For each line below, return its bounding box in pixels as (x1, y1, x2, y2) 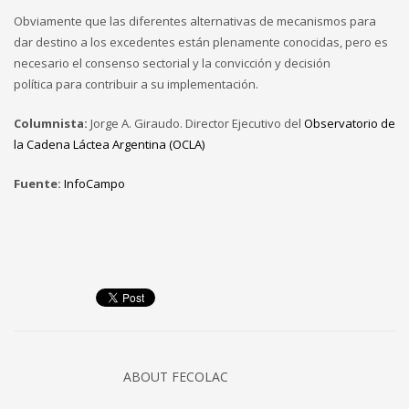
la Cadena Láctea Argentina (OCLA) (14, 136, 204, 153)
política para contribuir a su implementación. (14, 76, 258, 93)
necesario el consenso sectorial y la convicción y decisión (14, 55, 330, 72)
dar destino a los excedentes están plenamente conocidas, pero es (14, 34, 388, 51)
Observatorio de (304, 115, 395, 132)
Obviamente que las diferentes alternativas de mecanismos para (14, 13, 376, 30)
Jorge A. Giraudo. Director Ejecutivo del (90, 115, 304, 132)
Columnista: (14, 115, 90, 132)
